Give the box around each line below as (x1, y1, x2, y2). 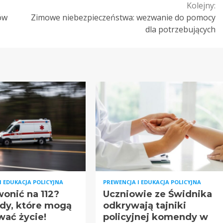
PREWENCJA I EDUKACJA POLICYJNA (103, 178, 201, 186)
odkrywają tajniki (103, 200, 186, 211)
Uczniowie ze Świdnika (103, 188, 212, 200)
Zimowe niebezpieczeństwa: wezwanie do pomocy (31, 11, 216, 23)
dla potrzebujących (145, 23, 216, 35)
